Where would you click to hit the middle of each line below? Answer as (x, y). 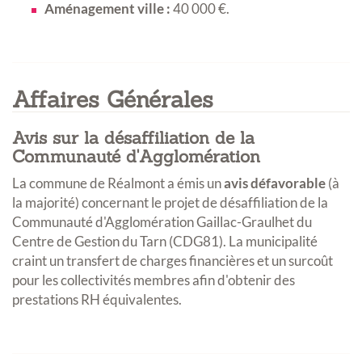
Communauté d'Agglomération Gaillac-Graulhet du (162, 222)
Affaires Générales (113, 100)
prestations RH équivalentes (95, 300)
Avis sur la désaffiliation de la (133, 138)
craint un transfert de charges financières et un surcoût (173, 261)
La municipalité (273, 242)
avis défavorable (275, 183)
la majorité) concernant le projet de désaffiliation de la (170, 203)
